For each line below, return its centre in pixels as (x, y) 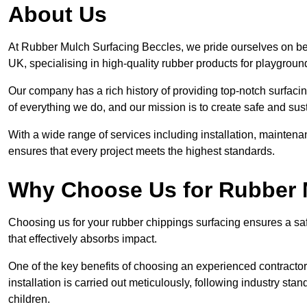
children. (29, 299)
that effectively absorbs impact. (83, 239)
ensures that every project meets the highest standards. (142, 151)
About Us (58, 15)
